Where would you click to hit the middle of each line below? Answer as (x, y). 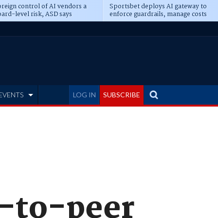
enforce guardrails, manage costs (158, 14)
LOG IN (84, 95)
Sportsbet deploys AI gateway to (158, 7)
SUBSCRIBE (122, 95)
